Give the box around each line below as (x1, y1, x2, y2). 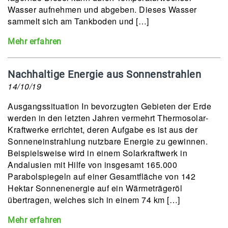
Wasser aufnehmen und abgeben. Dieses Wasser (8, 4, 197, 15)
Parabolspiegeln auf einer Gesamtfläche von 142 (8, 170, 195, 182)
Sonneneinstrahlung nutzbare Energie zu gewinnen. (8, 135, 208, 147)
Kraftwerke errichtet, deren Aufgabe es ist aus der (8, 124, 197, 135)
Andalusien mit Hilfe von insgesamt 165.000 (8, 159, 177, 170)
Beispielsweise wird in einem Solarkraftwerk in (8, 147, 187, 159)
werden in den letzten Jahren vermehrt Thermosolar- (8, 112, 208, 124)
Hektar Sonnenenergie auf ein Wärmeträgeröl (8, 182, 182, 194)
